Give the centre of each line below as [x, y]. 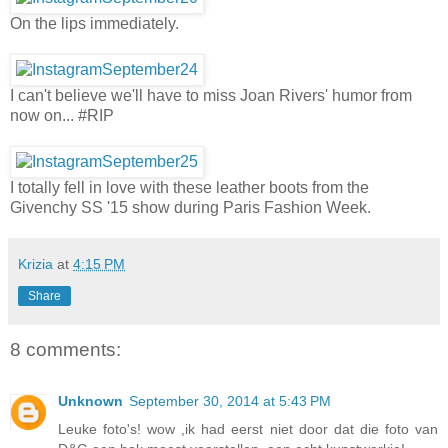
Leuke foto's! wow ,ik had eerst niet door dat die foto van [248, 429]
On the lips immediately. [94, 23]
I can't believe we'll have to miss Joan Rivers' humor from [211, 95]
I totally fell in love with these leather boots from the [189, 187]
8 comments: [65, 349]
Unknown [90, 401]
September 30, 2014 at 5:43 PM [230, 401]
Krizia [35, 263]
